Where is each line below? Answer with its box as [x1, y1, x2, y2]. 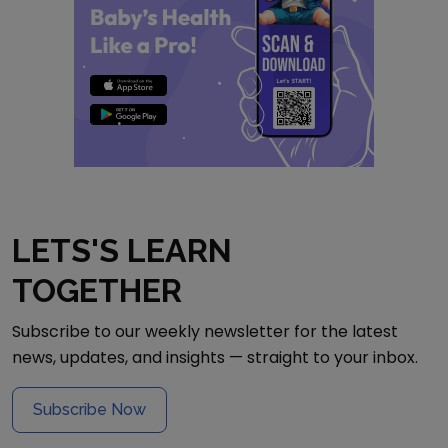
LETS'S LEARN [12, 232, 232, 269]
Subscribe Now [33, 400, 146, 419]
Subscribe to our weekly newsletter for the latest [12, 320, 398, 343]
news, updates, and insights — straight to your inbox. [12, 346, 418, 369]
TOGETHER [12, 272, 182, 309]
